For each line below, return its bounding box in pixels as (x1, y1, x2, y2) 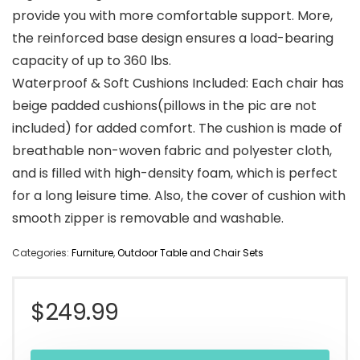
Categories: (12, 246, 72, 260)
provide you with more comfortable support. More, (12, 6, 333, 26)
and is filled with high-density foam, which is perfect (12, 164, 337, 183)
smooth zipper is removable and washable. (12, 209, 284, 228)
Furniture (72, 246, 113, 260)
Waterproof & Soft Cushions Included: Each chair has (12, 74, 344, 93)
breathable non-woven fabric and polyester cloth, (12, 141, 332, 161)
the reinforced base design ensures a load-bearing (12, 29, 333, 48)
